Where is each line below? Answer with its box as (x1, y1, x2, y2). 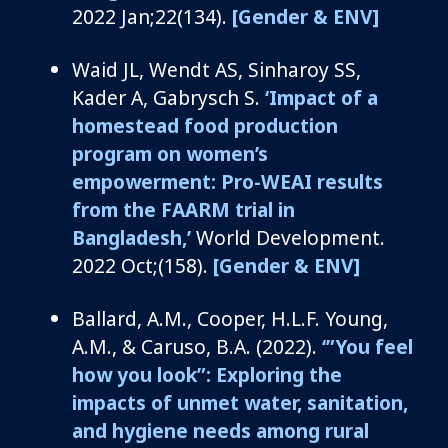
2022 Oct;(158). (72, 251, 213, 279)
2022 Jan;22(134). (72, 2, 232, 30)
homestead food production (72, 111, 338, 139)
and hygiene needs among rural (72, 416, 369, 444)
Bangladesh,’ (72, 223, 191, 251)
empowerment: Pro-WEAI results (72, 167, 383, 195)
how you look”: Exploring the (72, 360, 342, 388)
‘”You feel (322, 332, 413, 360)
